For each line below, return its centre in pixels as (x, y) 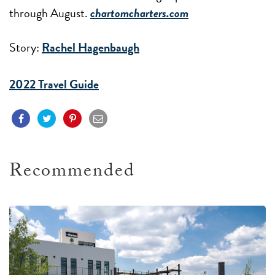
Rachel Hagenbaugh (91, 47)
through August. (50, 13)
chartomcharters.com (139, 13)
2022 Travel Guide (54, 84)
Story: (24, 47)
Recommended (72, 172)
